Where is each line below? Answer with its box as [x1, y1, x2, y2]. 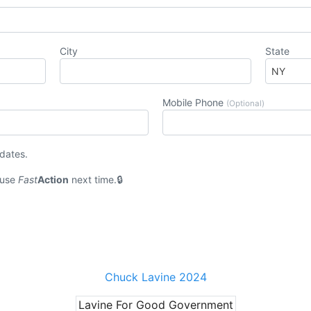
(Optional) [226, 99, 264, 109]
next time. [69, 174, 117, 186]
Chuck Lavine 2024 [104, 270, 207, 285]
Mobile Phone [162, 96, 226, 109]
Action [37, 174, 69, 186]
